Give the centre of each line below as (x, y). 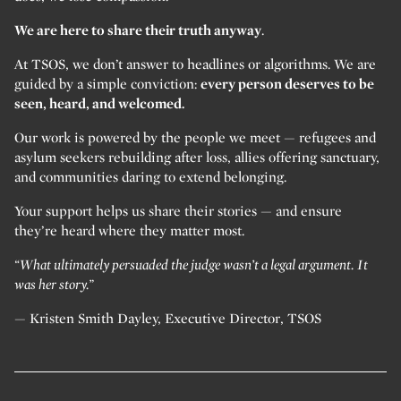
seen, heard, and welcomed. (99, 104)
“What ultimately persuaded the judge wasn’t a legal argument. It (191, 265)
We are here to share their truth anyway (138, 30)
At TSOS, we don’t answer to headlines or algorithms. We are (195, 64)
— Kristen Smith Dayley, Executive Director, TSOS (168, 319)
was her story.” (54, 285)
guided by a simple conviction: (107, 84)
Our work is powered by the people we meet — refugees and (195, 138)
